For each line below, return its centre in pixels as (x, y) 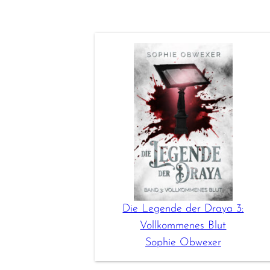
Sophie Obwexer (183, 243)
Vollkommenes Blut (183, 226)
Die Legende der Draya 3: (183, 209)
